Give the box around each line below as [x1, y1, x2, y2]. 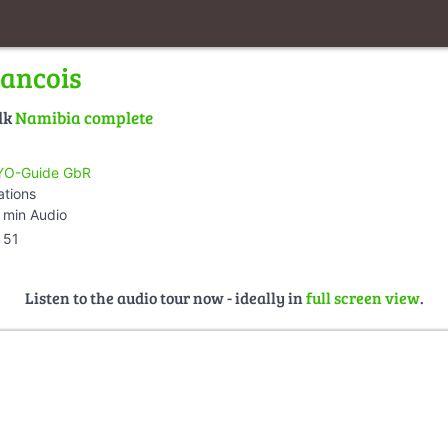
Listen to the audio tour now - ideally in [24, 286, 306, 308]
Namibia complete [15, 106, 153, 130]
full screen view [305, 286, 420, 308]
